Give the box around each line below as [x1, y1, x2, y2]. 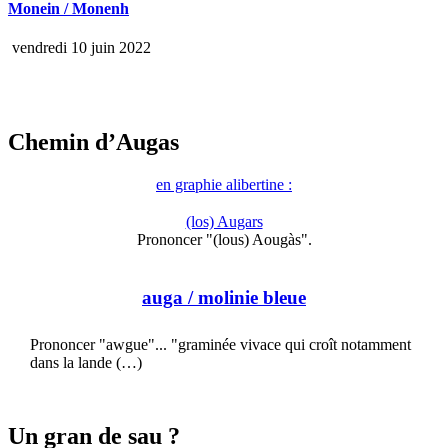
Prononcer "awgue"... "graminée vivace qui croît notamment [30, 335, 411, 353]
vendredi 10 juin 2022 [8, 39, 151, 57]
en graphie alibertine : [156, 176, 292, 194]
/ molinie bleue [183, 286, 306, 308]
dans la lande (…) [30, 353, 142, 371]
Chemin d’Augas [8, 129, 179, 156]
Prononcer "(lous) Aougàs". [136, 231, 312, 249]
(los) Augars [185, 213, 263, 231]
